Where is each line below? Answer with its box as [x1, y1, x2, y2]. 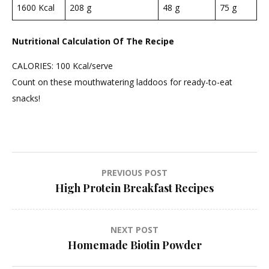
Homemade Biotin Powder [67, 237, 202, 252]
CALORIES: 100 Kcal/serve [12, 59, 113, 71]
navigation [11, 186, 100, 211]
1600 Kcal [17, 1, 55, 13]
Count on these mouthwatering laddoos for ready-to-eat [12, 76, 232, 88]
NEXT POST [110, 223, 159, 235]
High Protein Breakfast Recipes [55, 180, 214, 195]
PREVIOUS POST [101, 166, 168, 178]
